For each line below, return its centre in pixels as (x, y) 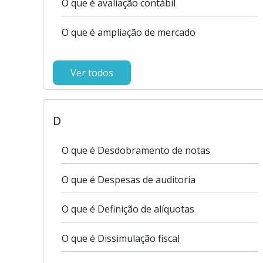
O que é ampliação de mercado (129, 32)
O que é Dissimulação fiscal (121, 238)
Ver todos (92, 73)
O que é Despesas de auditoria (129, 180)
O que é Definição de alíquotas (128, 209)
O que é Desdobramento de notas (136, 150)
